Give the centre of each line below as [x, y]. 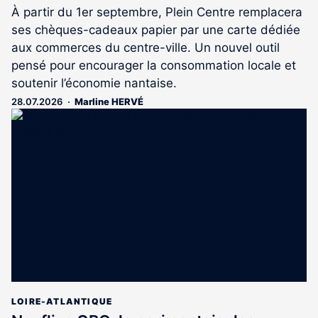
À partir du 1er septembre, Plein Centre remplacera [157, 12]
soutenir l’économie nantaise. [94, 83]
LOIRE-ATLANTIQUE [62, 301]
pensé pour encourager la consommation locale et [154, 65]
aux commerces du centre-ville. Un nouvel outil [146, 47]
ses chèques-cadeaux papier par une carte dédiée [156, 29]
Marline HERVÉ [109, 101]
